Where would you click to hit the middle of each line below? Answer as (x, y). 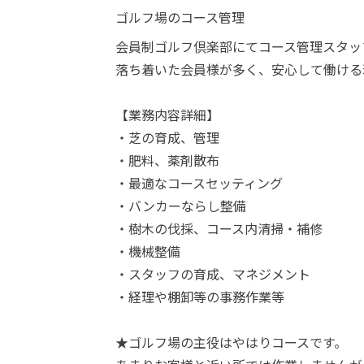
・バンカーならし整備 (181, 206)
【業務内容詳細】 (167, 115)
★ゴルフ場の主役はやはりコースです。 (231, 342)
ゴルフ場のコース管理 (180, 17)
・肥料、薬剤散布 (167, 160)
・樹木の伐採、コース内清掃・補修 (219, 228)
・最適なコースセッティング (199, 183)
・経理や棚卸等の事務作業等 (200, 297)
